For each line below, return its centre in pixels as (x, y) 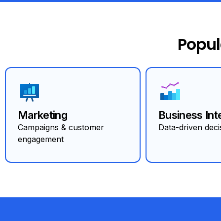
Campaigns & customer (61, 127)
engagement (41, 139)
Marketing (43, 115)
